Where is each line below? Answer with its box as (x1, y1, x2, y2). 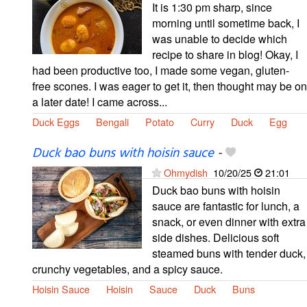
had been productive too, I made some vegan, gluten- (32, 62, 289, 79)
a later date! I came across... (32, 94, 167, 110)
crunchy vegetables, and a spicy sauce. (32, 261, 223, 278)
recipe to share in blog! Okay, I (152, 47, 298, 63)
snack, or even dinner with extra (152, 214, 306, 230)
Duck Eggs (32, 114, 79, 130)
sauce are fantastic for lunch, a (152, 198, 299, 214)
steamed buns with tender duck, (152, 245, 306, 262)
